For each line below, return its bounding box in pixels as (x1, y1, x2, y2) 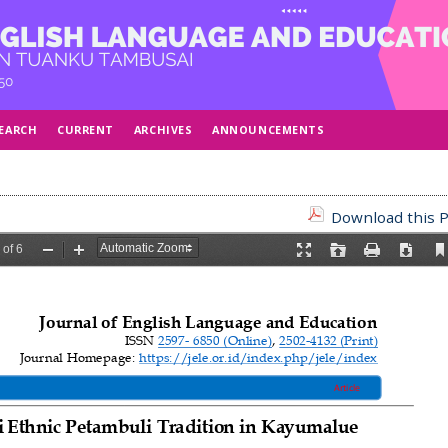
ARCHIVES (133, 122, 193, 137)
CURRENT (57, 122, 114, 137)
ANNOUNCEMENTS (212, 122, 325, 137)
